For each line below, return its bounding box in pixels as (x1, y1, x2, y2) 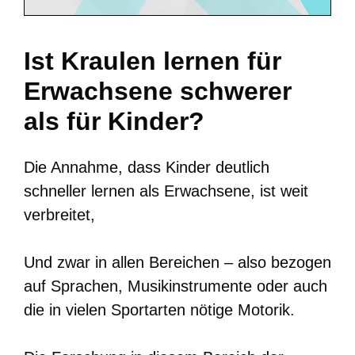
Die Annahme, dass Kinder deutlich (24, 158, 269, 176)
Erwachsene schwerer (24, 76, 292, 105)
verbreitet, (24, 205, 95, 223)
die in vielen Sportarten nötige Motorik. (24, 300, 295, 319)
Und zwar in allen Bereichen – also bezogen (24, 253, 331, 271)
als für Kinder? (24, 106, 204, 136)
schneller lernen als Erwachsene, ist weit (24, 181, 308, 200)
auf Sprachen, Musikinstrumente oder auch (24, 277, 327, 295)
